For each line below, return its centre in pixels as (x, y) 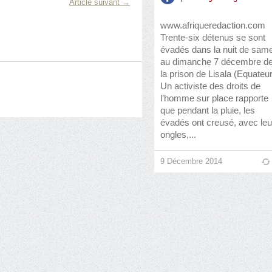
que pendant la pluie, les (208, 110)
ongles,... (178, 134)
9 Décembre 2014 (191, 161)
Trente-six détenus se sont (213, 37)
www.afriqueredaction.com (213, 25)
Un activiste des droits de (210, 86)
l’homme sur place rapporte (214, 98)
